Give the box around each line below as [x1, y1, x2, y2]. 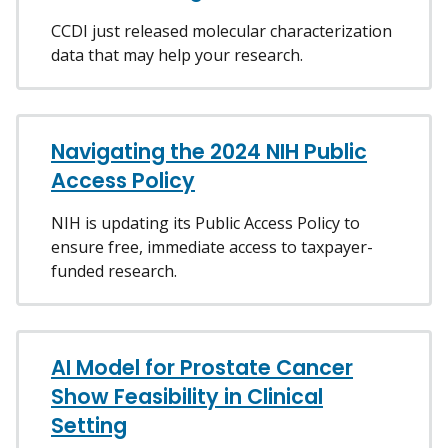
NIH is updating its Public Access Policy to [51, 211, 360, 234]
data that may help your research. [51, 43, 303, 66]
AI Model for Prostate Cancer [51, 352, 353, 382]
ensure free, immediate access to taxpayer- [51, 235, 373, 258]
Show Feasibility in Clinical [51, 381, 323, 411]
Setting [51, 410, 127, 440]
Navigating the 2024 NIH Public [51, 136, 367, 166]
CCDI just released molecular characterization [51, 19, 392, 42]
